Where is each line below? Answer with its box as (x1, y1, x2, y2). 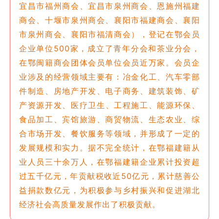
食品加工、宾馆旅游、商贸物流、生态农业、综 (19, 114, 200, 124)
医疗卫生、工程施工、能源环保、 (70, 100, 200, 110)
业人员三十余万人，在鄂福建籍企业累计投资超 (19, 156, 200, 167)
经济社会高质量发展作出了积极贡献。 (19, 199, 160, 209)
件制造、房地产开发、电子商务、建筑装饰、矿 (19, 86, 200, 96)
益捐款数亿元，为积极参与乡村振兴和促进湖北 (19, 185, 200, 195)
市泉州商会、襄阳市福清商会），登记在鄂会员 (19, 29, 200, 39)
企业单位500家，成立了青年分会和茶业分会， (19, 43, 200, 53)
